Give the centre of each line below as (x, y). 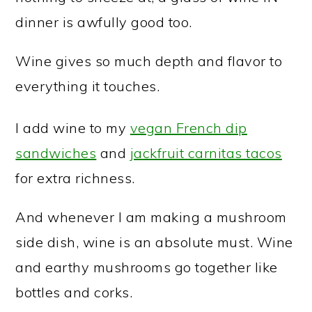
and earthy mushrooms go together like (147, 267)
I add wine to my (73, 127)
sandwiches (56, 153)
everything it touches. (88, 86)
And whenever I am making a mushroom (151, 217)
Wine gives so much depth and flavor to (149, 61)
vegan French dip (188, 127)
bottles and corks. (74, 292)
